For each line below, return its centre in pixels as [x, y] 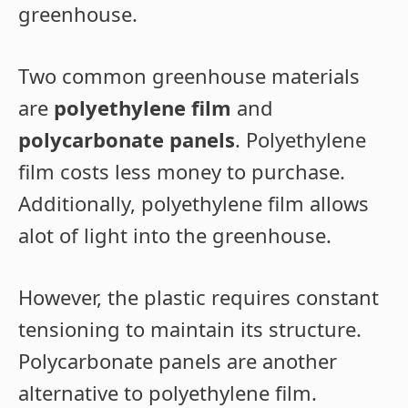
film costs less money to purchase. [182, 172]
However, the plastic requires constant [199, 297]
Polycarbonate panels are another [178, 361]
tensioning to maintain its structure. [190, 329]
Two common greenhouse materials [189, 76]
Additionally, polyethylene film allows [194, 204]
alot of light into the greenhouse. [175, 235]
